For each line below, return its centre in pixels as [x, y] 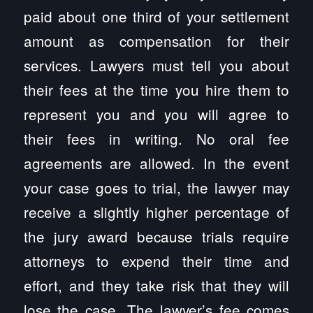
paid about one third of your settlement [156, 16]
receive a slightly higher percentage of [156, 211]
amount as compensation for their [156, 40]
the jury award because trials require [156, 236]
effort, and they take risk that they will [156, 285]
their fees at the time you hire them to [156, 89]
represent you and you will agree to [156, 114]
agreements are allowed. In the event [156, 162]
